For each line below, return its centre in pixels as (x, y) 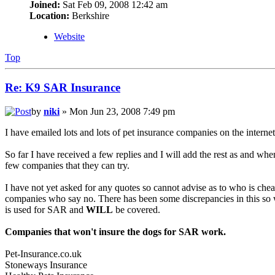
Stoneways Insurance (46, 265)
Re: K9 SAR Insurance (63, 88)
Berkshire (89, 16)
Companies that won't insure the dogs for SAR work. (115, 231)
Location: (49, 16)
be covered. (137, 209)
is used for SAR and (45, 209)
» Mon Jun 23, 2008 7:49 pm (117, 111)
